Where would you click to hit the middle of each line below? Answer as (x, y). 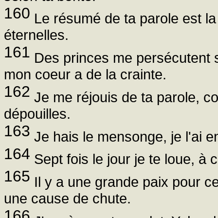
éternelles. (36, 35)
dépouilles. (37, 113)
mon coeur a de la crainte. (85, 74)
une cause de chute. (67, 199)
